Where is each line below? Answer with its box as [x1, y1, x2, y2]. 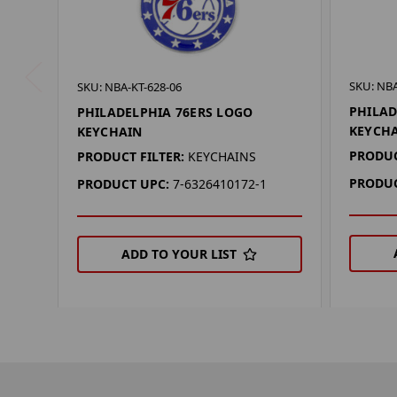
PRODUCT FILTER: [76, 148, 184, 166]
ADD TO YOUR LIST [121, 245, 237, 263]
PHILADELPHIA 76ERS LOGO [76, 104, 253, 121]
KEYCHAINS [187, 148, 256, 166]
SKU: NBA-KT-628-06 [76, 79, 182, 96]
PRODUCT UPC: [76, 175, 169, 193]
